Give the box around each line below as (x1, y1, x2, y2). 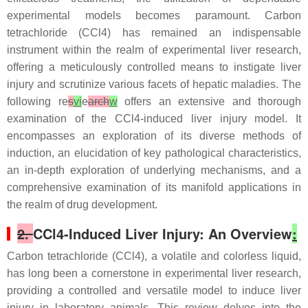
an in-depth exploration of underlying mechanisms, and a (7, 164, 301, 176)
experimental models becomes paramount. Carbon (7, 10, 301, 21)
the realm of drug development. (7, 199, 157, 210)
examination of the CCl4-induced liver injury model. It (7, 113, 301, 124)
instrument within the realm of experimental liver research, (7, 44, 301, 56)
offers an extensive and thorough (117, 96, 301, 107)
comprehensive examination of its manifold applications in (7, 181, 301, 193)
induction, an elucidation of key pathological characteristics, (7, 147, 301, 159)
